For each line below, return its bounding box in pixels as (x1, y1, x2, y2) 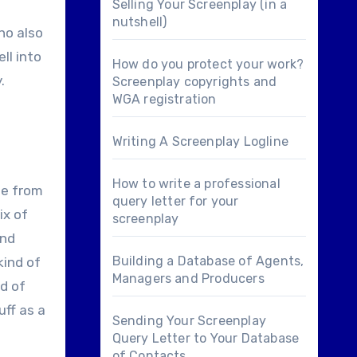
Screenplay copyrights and (112, 74, 277, 89)
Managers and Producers (112, 271, 265, 286)
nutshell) (112, 14, 167, 29)
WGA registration (112, 92, 217, 107)
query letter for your (112, 194, 239, 209)
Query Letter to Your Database (112, 331, 300, 346)
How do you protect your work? (112, 57, 304, 72)
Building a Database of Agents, (112, 253, 304, 269)
